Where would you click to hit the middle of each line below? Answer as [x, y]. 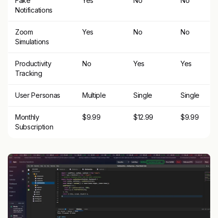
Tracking [29, 73]
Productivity [33, 64]
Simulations [32, 42]
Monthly [27, 117]
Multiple [94, 95]
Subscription [34, 127]
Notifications [34, 10]
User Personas [38, 95]
